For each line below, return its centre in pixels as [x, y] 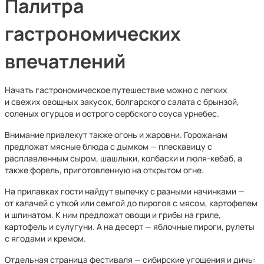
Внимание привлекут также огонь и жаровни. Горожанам [116, 135]
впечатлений [65, 61]
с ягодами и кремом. [45, 238]
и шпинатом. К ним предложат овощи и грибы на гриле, [113, 215]
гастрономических [93, 33]
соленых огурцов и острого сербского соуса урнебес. [112, 113]
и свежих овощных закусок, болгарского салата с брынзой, [122, 102]
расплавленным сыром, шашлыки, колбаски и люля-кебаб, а [123, 158]
